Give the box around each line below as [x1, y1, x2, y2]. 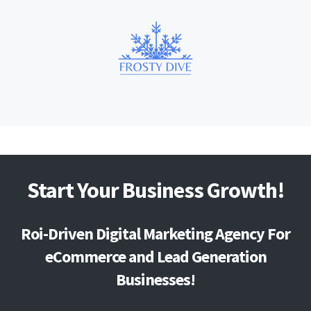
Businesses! [116, 268, 195, 290]
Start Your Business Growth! [26, 176, 285, 204]
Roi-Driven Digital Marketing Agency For [21, 222, 290, 244]
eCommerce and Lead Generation [44, 245, 267, 267]
